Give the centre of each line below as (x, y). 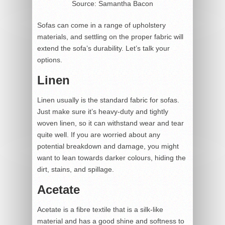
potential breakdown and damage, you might (108, 146)
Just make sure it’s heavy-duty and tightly (103, 111)
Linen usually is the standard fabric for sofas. (108, 100)
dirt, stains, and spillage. (76, 169)
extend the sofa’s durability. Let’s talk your (103, 48)
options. (50, 60)
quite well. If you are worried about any (99, 134)
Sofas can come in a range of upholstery (101, 25)
